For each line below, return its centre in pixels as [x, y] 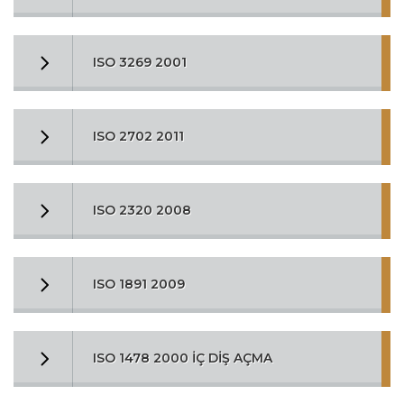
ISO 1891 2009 [139, 284]
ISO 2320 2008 [142, 210]
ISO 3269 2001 [140, 62]
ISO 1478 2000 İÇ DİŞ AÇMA [183, 358]
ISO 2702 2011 [138, 136]
